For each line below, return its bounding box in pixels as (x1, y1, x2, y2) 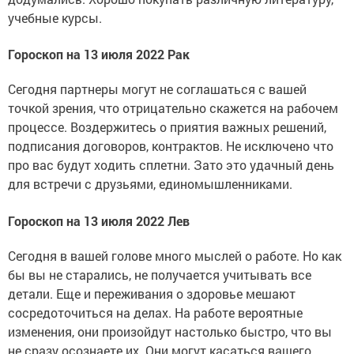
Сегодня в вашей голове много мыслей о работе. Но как (8, 247, 341, 265)
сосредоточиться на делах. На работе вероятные (8, 304, 303, 322)
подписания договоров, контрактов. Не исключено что (8, 137, 333, 155)
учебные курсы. (8, 9, 102, 26)
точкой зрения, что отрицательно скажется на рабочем (8, 100, 338, 117)
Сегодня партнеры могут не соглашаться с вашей (8, 81, 307, 98)
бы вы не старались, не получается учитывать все (8, 266, 311, 284)
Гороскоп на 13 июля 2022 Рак (8, 46, 190, 63)
